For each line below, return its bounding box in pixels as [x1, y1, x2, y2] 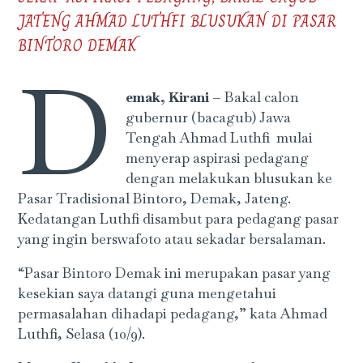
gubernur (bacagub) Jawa [125, 108, 291, 126]
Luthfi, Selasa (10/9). [18, 325, 146, 344]
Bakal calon [220, 88, 299, 106]
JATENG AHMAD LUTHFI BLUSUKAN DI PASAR [18, 9, 337, 35]
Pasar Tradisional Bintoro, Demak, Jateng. [18, 189, 292, 207]
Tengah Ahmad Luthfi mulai [125, 128, 313, 147]
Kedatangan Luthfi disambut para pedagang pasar [18, 209, 340, 228]
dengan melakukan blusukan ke [125, 169, 332, 187]
